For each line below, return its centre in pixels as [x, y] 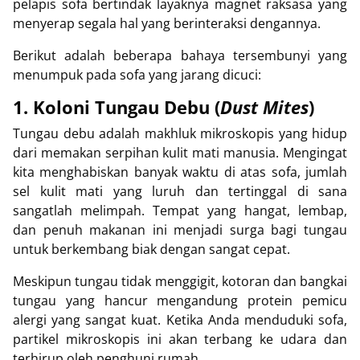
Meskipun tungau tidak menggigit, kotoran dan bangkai [180, 282]
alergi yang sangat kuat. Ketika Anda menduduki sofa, [180, 320]
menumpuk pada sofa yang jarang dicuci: [137, 75]
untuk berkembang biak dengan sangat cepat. [151, 250]
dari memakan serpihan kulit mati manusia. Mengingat [180, 153]
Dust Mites [264, 108]
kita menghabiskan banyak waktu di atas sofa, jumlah [180, 172]
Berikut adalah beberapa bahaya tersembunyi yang [180, 56]
